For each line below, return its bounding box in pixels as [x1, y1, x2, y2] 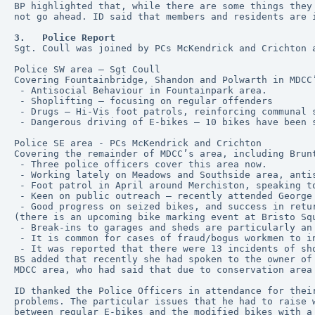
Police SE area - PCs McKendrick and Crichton [14, 138, 262, 148]
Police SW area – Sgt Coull [14, 64, 160, 75]
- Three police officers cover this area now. [20, 159, 267, 169]
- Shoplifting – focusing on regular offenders [20, 96, 273, 106]
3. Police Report [14, 32, 115, 43]
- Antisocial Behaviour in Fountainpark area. [20, 85, 267, 96]
